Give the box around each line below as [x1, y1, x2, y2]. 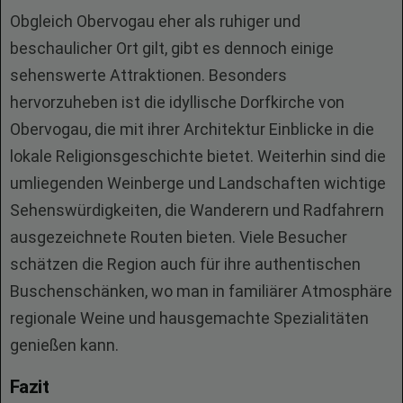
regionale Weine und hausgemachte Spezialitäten [10, 309, 369, 327]
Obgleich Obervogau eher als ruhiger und [10, 12, 300, 31]
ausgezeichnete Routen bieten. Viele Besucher [10, 228, 347, 246]
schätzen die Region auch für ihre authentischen [10, 255, 361, 273]
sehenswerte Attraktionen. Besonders [10, 66, 287, 85]
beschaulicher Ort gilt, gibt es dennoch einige [10, 39, 334, 58]
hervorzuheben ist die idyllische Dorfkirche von [10, 93, 345, 112]
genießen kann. [10, 336, 119, 354]
